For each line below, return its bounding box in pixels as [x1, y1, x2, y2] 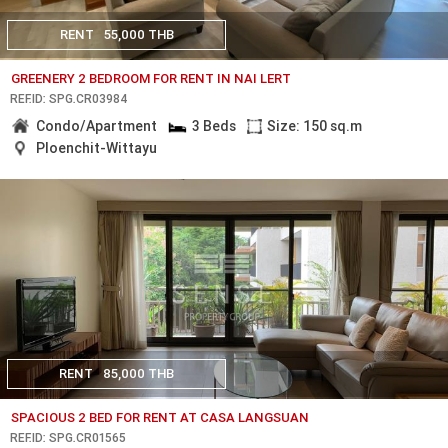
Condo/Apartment [36, 116, 158, 135]
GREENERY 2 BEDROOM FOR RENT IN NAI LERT [11, 69, 292, 87]
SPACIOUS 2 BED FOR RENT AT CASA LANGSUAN [11, 408, 310, 426]
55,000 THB [103, 26, 174, 44]
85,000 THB [103, 365, 174, 383]
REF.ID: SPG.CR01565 [10, 429, 126, 445]
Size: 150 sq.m [267, 116, 363, 135]
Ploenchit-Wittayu [36, 138, 158, 157]
